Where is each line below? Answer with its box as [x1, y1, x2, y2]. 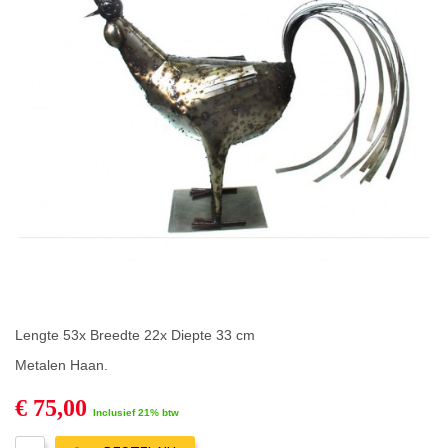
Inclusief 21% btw [93, 406, 179, 418]
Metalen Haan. [15, 356, 108, 373]
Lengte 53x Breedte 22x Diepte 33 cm [15, 326, 255, 343]
